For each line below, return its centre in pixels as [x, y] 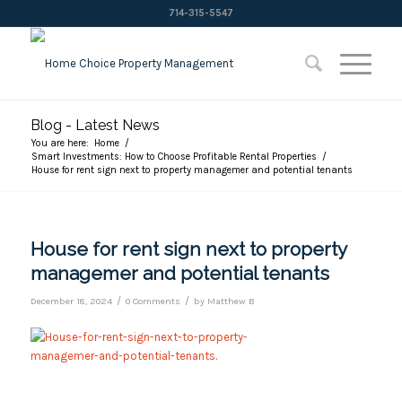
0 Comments [153, 301]
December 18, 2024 [71, 301]
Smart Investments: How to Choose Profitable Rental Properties [174, 157]
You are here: [60, 143]
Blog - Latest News [95, 125]
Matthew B [231, 301]
